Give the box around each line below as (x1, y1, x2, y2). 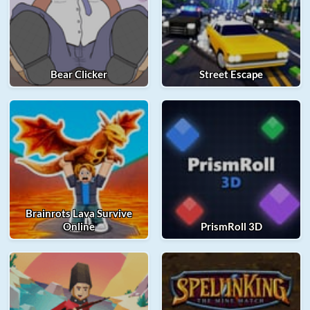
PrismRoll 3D (200, 220, 262, 232)
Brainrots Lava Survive (26, 207, 132, 219)
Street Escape (199, 68, 263, 80)
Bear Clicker (51, 68, 107, 80)
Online (63, 220, 95, 232)
